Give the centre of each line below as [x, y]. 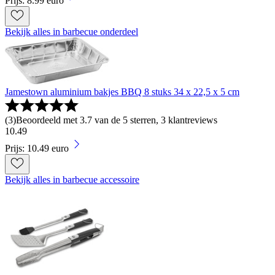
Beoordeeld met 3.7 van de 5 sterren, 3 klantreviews [117, 120]
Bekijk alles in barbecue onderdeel [72, 32]
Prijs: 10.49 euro [37, 149]
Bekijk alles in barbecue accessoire [72, 180]
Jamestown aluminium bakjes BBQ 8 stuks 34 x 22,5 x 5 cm [122, 92]
